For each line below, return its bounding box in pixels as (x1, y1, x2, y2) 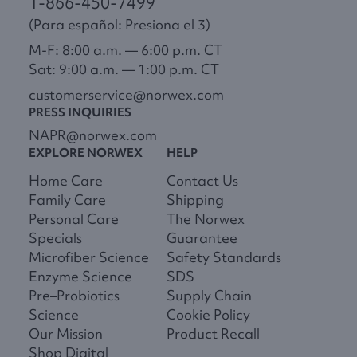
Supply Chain (166, 286, 253, 305)
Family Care (28, 190, 107, 210)
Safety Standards (166, 248, 282, 267)
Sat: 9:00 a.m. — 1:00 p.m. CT (28, 60, 220, 79)
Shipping (166, 190, 225, 210)
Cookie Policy (166, 305, 251, 324)
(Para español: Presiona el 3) (28, 15, 211, 34)
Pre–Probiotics (28, 286, 120, 305)
